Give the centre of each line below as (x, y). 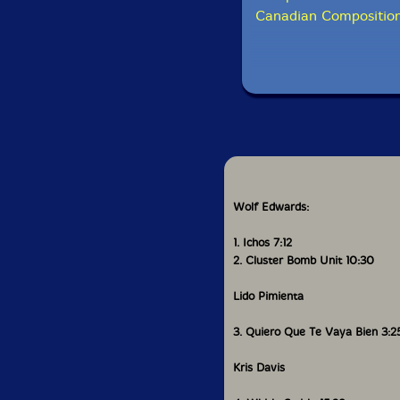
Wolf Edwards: (271, 206)
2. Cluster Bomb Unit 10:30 (304, 260)
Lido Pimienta (268, 296)
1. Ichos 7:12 (262, 242)
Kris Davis (259, 367)
